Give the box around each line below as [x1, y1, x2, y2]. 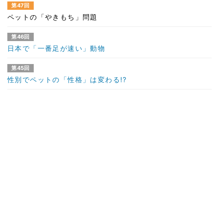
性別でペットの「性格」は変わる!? [7, 75, 127, 84]
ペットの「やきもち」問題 [7, 12, 98, 21]
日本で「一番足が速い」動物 [7, 44, 106, 52]
